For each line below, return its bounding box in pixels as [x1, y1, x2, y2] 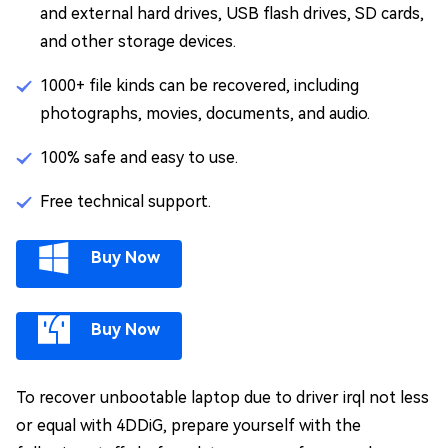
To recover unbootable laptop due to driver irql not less [16, 388, 429, 407]
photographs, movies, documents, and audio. [40, 104, 370, 123]
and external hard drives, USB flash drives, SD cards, [40, 4, 424, 23]
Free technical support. [40, 192, 211, 211]
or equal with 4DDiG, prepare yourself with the [16, 416, 361, 435]
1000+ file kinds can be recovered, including [40, 76, 359, 95]
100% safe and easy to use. [40, 148, 238, 167]
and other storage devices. [40, 32, 236, 51]
